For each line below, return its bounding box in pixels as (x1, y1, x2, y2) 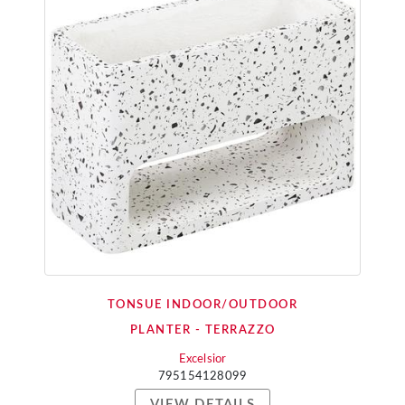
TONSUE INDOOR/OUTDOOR (107, 299, 298, 311)
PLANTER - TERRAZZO (129, 325, 276, 336)
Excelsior (178, 353, 227, 365)
